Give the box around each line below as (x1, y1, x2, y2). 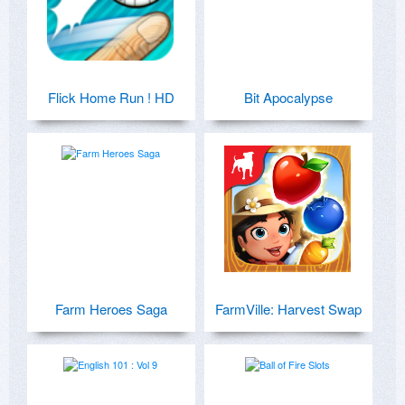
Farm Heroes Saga (55, 298, 167, 318)
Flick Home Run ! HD (48, 87, 174, 107)
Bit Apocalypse (244, 87, 333, 107)
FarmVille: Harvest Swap (215, 298, 362, 318)
